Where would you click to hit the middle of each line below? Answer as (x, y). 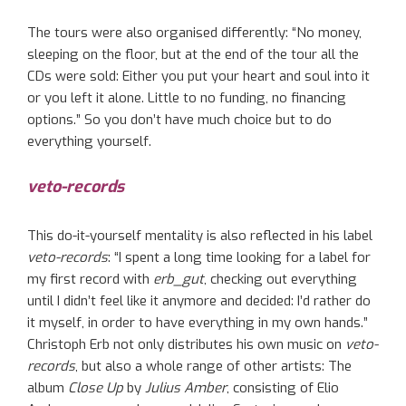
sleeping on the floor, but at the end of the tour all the (193, 55)
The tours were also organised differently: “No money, (194, 33)
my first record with (90, 279)
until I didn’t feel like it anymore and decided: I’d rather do (199, 300)
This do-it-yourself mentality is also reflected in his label (200, 235)
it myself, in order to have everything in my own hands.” (198, 322)
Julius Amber (186, 387)
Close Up (96, 387)
